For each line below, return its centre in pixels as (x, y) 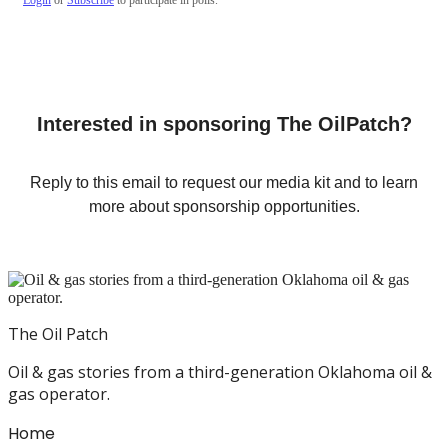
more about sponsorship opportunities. (224, 206)
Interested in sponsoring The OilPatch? (224, 123)
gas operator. (59, 393)
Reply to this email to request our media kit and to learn (224, 182)
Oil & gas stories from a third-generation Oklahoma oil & (220, 371)
